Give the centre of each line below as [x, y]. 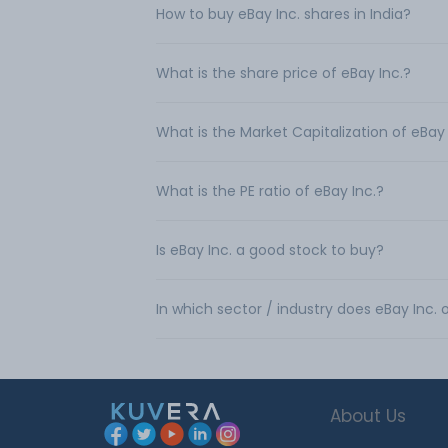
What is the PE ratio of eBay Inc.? [270, 191]
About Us [368, 416]
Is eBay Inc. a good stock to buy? [270, 250]
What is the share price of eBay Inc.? [283, 73]
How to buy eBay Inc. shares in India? [283, 14]
